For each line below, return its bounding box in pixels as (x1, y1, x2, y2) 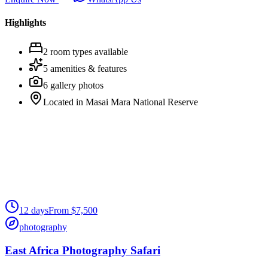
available (95, 47, 128, 57)
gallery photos (48, 80, 103, 91)
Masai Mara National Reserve (86, 97, 198, 108)
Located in (43, 97, 86, 108)
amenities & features (48, 63, 127, 74)
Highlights (5, 17, 46, 28)
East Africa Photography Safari (5, 243, 160, 257)
